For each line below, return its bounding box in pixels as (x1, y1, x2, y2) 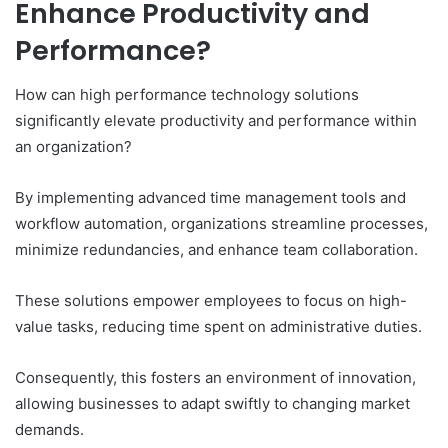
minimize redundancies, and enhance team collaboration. (15, 240, 418, 260)
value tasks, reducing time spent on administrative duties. (15, 317, 422, 337)
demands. (15, 420, 84, 440)
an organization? (15, 137, 132, 157)
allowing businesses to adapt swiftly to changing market (15, 394, 410, 414)
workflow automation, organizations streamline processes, (15, 214, 428, 234)
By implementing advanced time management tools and (15, 188, 406, 208)
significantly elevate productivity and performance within (15, 111, 417, 131)
